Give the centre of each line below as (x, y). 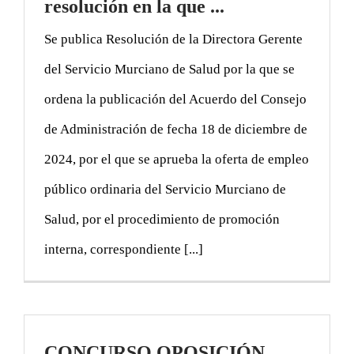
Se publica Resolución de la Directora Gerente (173, 39)
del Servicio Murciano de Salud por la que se (169, 69)
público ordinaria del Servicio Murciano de (165, 189)
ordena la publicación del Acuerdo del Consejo (175, 99)
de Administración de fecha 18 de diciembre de (176, 129)
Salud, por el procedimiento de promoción (162, 219)
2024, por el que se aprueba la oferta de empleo (177, 159)
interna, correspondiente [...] (124, 249)
